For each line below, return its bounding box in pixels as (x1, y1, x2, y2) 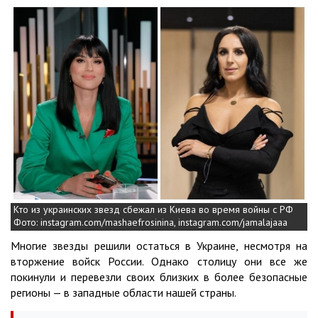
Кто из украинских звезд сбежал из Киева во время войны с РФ (13, 202, 293, 216)
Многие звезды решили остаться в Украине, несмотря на (11, 238, 307, 253)
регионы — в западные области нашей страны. (11, 285, 238, 300)
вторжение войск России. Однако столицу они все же (11, 253, 307, 268)
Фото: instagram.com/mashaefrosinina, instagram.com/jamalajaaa (13, 215, 287, 229)
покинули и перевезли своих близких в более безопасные (11, 269, 307, 284)
